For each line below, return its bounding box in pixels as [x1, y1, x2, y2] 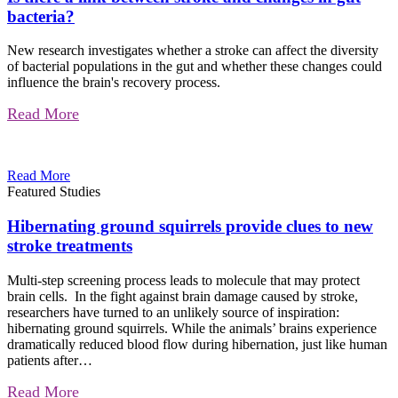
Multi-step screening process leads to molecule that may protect [7, 272, 360, 288]
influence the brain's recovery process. [7, 75, 220, 91]
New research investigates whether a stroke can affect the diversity [7, 43, 378, 59]
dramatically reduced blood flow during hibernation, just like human [7, 336, 387, 352]
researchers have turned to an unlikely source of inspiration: [7, 304, 339, 320]
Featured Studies [7, 184, 100, 200]
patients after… [7, 352, 92, 368]
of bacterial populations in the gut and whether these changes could [7, 59, 382, 75]
